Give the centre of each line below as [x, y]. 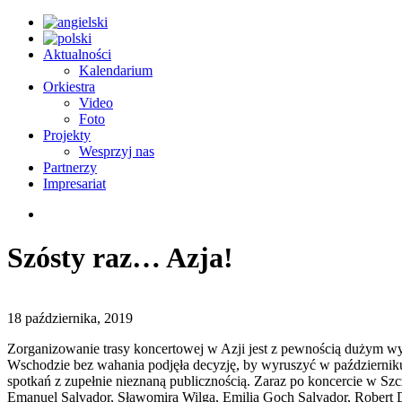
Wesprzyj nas [117, 151]
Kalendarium [116, 70]
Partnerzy [70, 167]
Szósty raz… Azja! [120, 258]
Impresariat [74, 184]
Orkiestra [69, 87]
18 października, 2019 [70, 318]
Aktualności [77, 54]
